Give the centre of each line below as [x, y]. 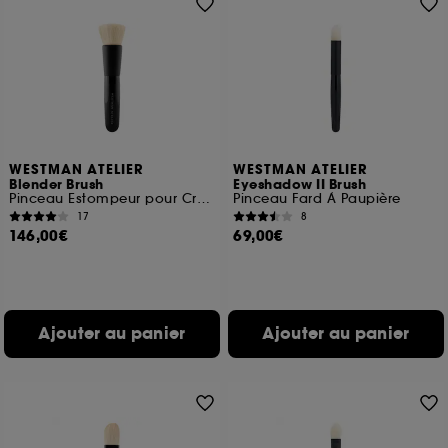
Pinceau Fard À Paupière [317, 198]
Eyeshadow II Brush [300, 185]
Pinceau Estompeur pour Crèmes [203, 198]
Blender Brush [56, 185]
